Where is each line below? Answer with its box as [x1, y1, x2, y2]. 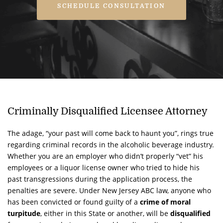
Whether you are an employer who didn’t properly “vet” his [7, 151, 203, 161]
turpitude [7, 208, 40, 218]
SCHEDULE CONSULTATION [57, 2, 166, 9]
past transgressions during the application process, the [7, 174, 192, 184]
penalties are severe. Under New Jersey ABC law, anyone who [7, 185, 211, 195]
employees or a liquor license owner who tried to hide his [7, 162, 200, 172]
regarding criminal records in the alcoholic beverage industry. [7, 139, 214, 149]
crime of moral [140, 197, 191, 207]
